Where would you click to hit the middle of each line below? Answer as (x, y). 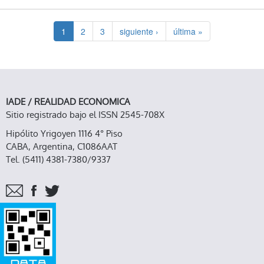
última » (188, 32)
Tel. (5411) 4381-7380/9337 (58, 159)
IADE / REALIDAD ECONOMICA (68, 101)
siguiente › (139, 32)
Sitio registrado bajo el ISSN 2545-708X (85, 114)
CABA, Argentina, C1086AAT (62, 146)
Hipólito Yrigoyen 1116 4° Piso (64, 133)
